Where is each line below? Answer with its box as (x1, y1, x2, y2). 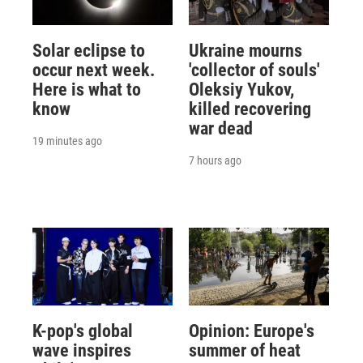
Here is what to (32, 79, 141, 100)
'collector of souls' (188, 59, 320, 80)
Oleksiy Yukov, (188, 79, 294, 100)
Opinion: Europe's (188, 320, 314, 341)
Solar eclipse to (32, 40, 145, 61)
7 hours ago (188, 153, 241, 167)
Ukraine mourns (188, 40, 302, 61)
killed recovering (188, 98, 311, 119)
